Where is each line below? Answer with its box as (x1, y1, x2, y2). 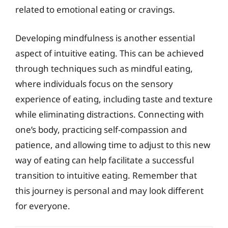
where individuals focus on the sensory (15, 77, 173, 90)
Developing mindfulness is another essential (15, 32, 195, 44)
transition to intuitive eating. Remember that (15, 169, 197, 181)
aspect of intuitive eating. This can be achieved (15, 47, 204, 59)
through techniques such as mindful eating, (15, 62, 193, 74)
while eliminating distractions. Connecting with (15, 108, 204, 120)
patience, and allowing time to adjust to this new (15, 138, 210, 151)
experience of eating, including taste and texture (15, 93, 213, 105)
